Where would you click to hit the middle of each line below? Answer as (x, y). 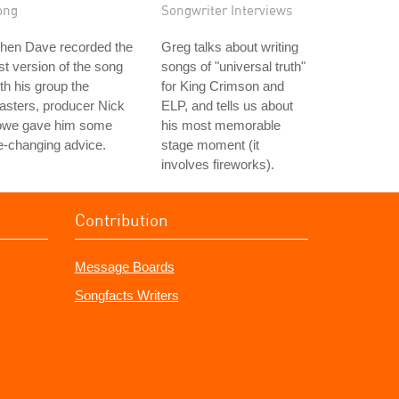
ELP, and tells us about (227, 106)
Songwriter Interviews (227, 10)
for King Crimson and (223, 86)
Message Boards (124, 267)
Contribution (121, 220)
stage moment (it (210, 145)
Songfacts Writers (126, 295)
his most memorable (221, 125)
